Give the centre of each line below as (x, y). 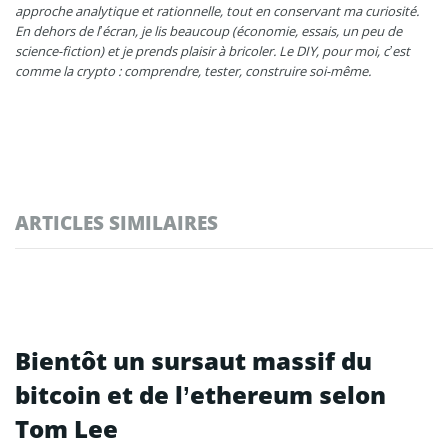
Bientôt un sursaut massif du (193, 361)
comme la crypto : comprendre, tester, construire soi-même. (193, 71)
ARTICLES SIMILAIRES (116, 223)
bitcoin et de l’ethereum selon (200, 395)
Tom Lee (66, 429)
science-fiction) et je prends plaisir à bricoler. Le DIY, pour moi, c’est (212, 51)
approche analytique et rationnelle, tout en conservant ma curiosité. (217, 11)
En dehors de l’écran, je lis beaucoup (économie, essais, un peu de (208, 31)
